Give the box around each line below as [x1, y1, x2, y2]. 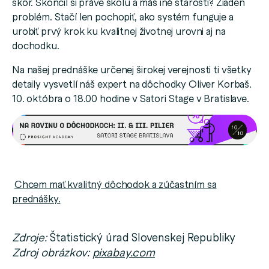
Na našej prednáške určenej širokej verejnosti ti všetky [12, 62, 252, 76]
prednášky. [12, 191, 61, 205]
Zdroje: [12, 229, 47, 244]
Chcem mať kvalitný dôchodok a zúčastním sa [14, 177, 217, 190]
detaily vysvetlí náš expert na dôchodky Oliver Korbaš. [12, 77, 252, 91]
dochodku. [12, 38, 59, 52]
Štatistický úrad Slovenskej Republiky [46, 229, 236, 244]
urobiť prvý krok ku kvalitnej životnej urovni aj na [12, 24, 226, 38]
